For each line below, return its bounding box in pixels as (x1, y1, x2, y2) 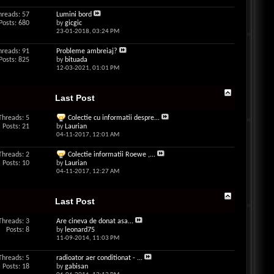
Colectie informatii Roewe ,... (67, 151, 155, 158)
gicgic (64, 20, 82, 27)
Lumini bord (56, 11, 92, 18)
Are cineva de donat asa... (56, 218, 133, 225)
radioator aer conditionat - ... (56, 254, 143, 262)
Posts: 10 (2, 160, 29, 167)
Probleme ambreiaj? (56, 48, 117, 55)
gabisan (64, 263, 88, 270)
